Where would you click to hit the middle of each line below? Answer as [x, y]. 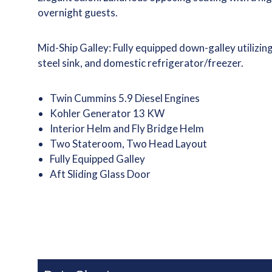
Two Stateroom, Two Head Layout [130, 144]
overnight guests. [78, 12]
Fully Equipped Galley [99, 159]
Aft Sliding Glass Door [100, 174]
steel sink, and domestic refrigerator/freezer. [141, 63]
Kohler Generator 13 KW [107, 113]
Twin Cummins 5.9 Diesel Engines [126, 98]
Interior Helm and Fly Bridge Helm [128, 128]
